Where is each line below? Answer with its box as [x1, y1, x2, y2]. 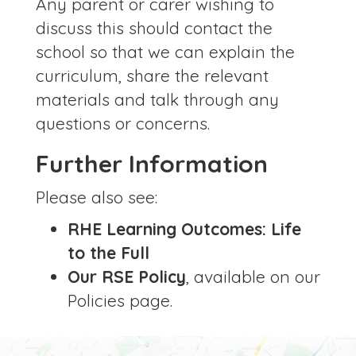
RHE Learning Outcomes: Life [68, 219, 301, 240]
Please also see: [36, 187, 157, 208]
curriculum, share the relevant [36, 65, 269, 87]
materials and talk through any [36, 89, 279, 110]
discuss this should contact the [36, 17, 273, 39]
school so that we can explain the [36, 41, 295, 63]
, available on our [186, 266, 320, 288]
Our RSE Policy [68, 266, 186, 288]
